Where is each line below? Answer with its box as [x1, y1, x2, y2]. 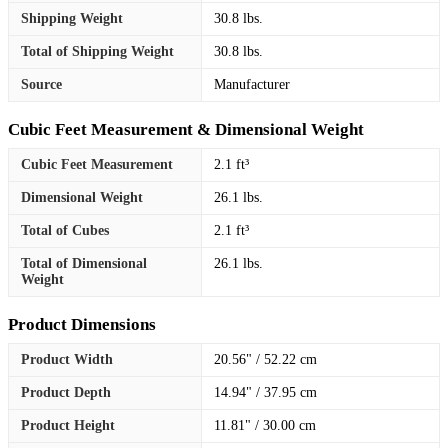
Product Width [21, 351, 113, 367]
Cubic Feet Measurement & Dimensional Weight [8, 119, 364, 139]
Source [21, 76, 62, 92]
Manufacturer [214, 76, 290, 92]
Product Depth [21, 384, 111, 400]
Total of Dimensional [21, 255, 147, 271]
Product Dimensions [8, 314, 156, 334]
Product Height [21, 417, 115, 433]
